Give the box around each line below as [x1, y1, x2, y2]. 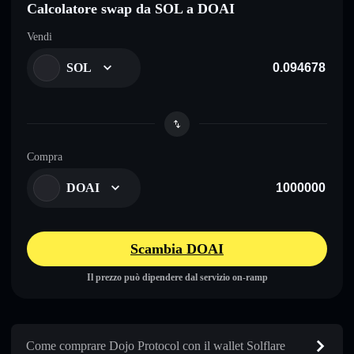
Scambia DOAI [130, 240, 224, 257]
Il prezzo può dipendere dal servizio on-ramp [86, 271, 268, 283]
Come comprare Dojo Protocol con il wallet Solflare [26, 338, 285, 352]
